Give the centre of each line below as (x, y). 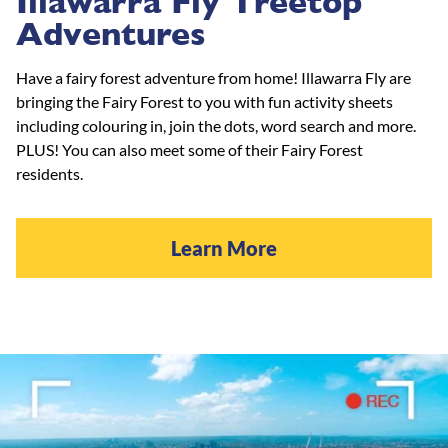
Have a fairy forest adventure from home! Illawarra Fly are (213, 77)
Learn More (223, 247)
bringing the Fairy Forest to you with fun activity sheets (204, 101)
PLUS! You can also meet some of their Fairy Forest (189, 149)
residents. (51, 173)
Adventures (110, 33)
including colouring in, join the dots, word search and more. (216, 125)
